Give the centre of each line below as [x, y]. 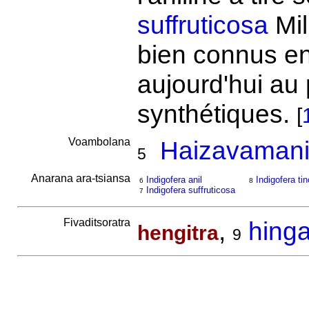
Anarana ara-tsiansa [82, 178]
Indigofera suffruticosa [190, 190]
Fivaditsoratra [98, 222]
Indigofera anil [174, 180]
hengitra [178, 233]
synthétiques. [217, 114]
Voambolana [100, 142]
